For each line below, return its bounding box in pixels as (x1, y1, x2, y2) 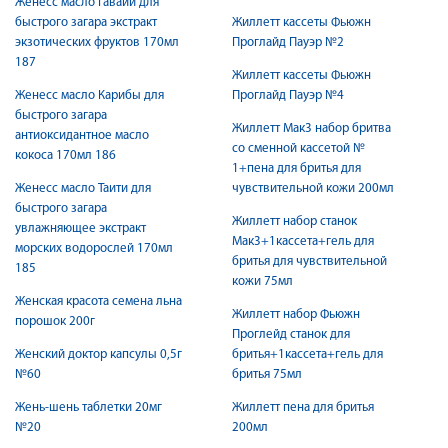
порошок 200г (15, 315, 95, 328)
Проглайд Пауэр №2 (232, 36, 344, 49)
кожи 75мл (232, 275, 293, 288)
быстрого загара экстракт (15, 16, 157, 29)
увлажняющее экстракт (15, 222, 146, 235)
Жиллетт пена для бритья (232, 401, 374, 414)
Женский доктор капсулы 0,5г (15, 348, 182, 361)
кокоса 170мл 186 (15, 149, 116, 162)
